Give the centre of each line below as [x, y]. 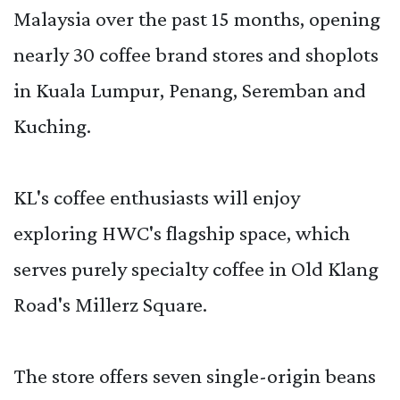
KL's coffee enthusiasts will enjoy [157, 197]
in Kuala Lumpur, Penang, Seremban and [190, 90]
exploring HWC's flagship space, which [182, 233]
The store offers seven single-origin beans [195, 376]
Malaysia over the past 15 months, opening [197, 19]
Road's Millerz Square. [110, 304]
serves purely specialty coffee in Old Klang [196, 269]
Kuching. [52, 126]
